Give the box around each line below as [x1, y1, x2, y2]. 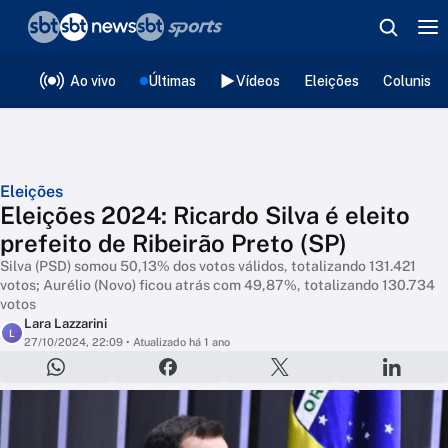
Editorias [112, 66, 188, 87]
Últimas [148, 72, 196, 89]
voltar [34, 17, 82, 38]
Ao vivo [70, 72, 116, 89]
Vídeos [236, 72, 280, 89]
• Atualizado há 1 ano [123, 336, 230, 348]
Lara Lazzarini [24, 316, 107, 331]
